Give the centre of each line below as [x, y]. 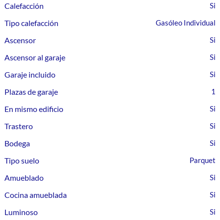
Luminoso [21, 212]
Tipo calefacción [32, 23]
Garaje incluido [30, 74]
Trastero [19, 126]
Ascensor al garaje [35, 57]
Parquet [202, 160]
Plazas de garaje [31, 92]
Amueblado [24, 178]
